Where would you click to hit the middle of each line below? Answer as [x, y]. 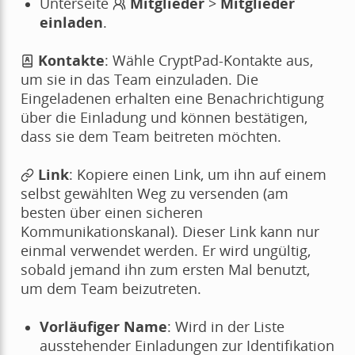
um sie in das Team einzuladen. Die [139, 79]
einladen [71, 22]
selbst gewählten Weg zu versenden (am [154, 193]
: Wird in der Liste [225, 326]
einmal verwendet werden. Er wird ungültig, [165, 250]
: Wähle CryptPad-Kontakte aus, [209, 60]
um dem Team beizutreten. [111, 288]
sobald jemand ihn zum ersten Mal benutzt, [165, 269]
